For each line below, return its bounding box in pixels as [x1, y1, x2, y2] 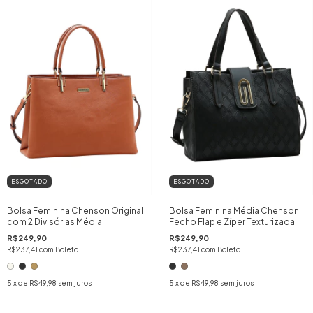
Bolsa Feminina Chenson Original [7, 205, 143, 217]
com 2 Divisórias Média [7, 217, 102, 228]
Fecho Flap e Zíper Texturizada [168, 217, 295, 228]
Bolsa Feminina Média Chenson [168, 205, 299, 217]
